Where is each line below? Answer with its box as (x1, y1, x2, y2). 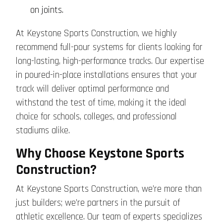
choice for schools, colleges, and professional (16, 111, 177, 123)
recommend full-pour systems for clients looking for (16, 41, 203, 54)
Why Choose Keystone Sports (16, 145, 184, 163)
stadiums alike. (16, 124, 70, 137)
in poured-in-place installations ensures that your (16, 69, 197, 82)
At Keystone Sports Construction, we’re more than (16, 183, 202, 196)
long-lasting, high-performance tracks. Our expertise (16, 55, 204, 68)
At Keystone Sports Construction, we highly (16, 27, 177, 40)
